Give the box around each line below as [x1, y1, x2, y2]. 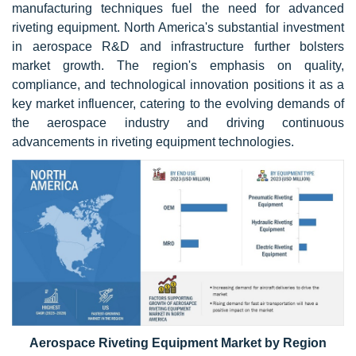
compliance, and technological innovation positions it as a [12, 77, 344, 91]
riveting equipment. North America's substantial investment [12, 20, 344, 34]
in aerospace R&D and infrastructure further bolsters [12, 39, 344, 53]
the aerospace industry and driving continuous [12, 115, 344, 130]
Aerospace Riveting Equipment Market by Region [29, 335, 327, 350]
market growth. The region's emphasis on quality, [12, 58, 344, 72]
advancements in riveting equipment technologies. [12, 134, 294, 149]
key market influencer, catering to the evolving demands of [12, 96, 344, 110]
